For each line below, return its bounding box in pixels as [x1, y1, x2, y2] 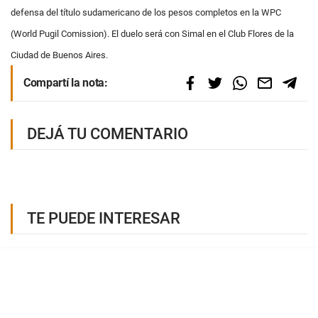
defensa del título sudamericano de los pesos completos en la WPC [11, 7, 281, 18]
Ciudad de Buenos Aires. [11, 50, 108, 60]
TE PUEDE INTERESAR [27, 209, 180, 227]
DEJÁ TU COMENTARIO [27, 125, 188, 143]
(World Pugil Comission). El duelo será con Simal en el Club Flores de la [11, 28, 294, 39]
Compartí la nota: [23, 76, 108, 89]
